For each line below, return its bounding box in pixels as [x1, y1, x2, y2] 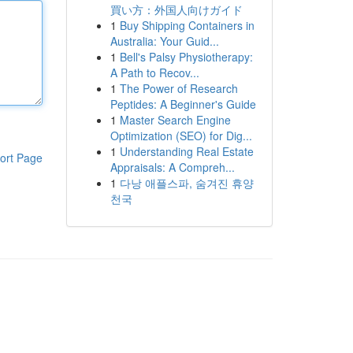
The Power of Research [119, 80, 238, 96]
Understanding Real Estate [119, 143, 254, 159]
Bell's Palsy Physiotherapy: [119, 49, 253, 65]
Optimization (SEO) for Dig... [110, 128, 252, 143]
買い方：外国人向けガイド [110, 2, 243, 17]
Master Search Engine [119, 112, 231, 128]
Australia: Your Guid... [110, 33, 219, 49]
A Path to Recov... [110, 65, 199, 80]
